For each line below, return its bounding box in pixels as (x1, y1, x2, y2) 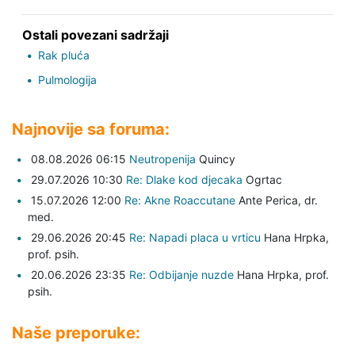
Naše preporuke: (12, 323, 140, 343)
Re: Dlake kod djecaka (126, 173, 242, 187)
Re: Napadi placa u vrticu (129, 231, 261, 245)
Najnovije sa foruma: (12, 120, 170, 139)
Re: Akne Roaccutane (124, 193, 235, 208)
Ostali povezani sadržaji (21, 27, 169, 44)
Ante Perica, (235, 193, 304, 208)
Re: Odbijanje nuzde (129, 268, 234, 282)
